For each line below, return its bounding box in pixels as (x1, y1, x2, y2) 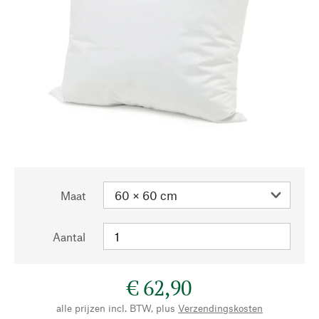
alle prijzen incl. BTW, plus (56, 302, 175, 314)
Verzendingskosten (178, 302, 263, 314)
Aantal (53, 230, 85, 244)
